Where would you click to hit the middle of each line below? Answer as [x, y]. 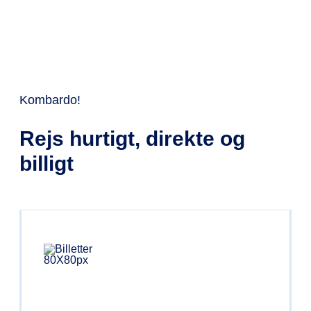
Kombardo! [50, 100]
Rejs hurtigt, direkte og [132, 139]
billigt [47, 164]
